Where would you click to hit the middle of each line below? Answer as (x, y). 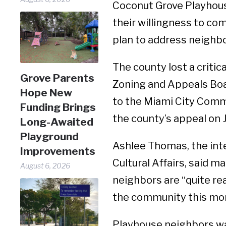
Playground (50, 136)
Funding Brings (58, 107)
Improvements (58, 151)
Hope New (46, 92)
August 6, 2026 (45, 165)
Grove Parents (58, 78)
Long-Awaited (57, 122)
